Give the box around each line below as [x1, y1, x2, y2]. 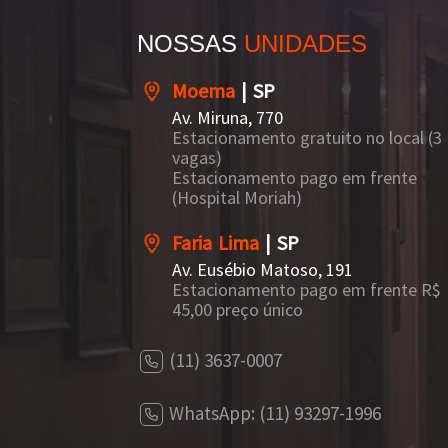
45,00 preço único [172, 297, 303, 321]
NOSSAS [137, 29, 244, 57]
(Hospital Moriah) [172, 185, 302, 209]
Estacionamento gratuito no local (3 [172, 125, 442, 149]
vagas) [172, 145, 222, 169]
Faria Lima [172, 229, 265, 255]
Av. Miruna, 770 [172, 105, 283, 129]
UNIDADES [244, 29, 367, 57]
